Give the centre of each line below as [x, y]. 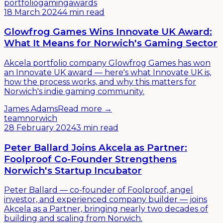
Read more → [85, 109]
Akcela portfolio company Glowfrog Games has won [107, 63]
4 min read [83, 12]
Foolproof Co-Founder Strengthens [90, 159]
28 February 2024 [40, 127]
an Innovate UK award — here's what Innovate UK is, [108, 72]
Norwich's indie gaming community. [74, 91]
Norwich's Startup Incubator [73, 170]
